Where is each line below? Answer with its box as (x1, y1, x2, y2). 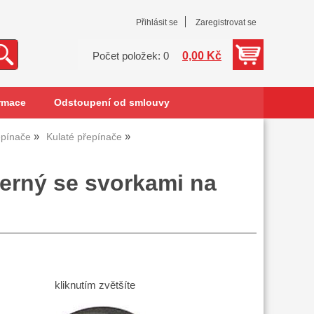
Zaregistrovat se (196, 18, 257, 27)
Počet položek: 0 (93, 50, 169, 62)
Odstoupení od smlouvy (53, 97, 170, 108)
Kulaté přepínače (46, 132, 122, 142)
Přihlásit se (136, 18, 178, 27)
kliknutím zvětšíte (54, 280, 135, 292)
